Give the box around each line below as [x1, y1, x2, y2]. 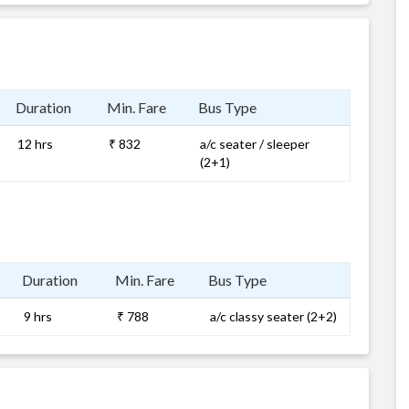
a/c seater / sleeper [200, 136, 309, 152]
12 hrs [17, 136, 53, 152]
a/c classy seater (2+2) [210, 309, 337, 324]
